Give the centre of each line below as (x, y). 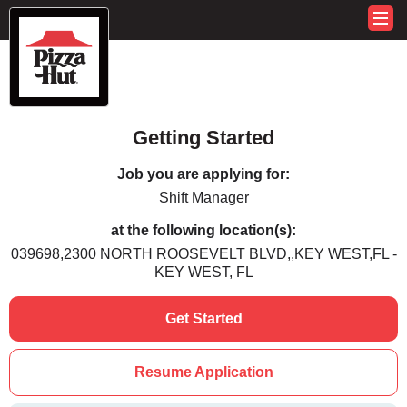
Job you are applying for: (203, 174)
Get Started (203, 318)
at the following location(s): (203, 230)
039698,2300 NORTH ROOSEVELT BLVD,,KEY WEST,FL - (203, 254)
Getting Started (203, 138)
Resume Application (203, 372)
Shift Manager (203, 198)
